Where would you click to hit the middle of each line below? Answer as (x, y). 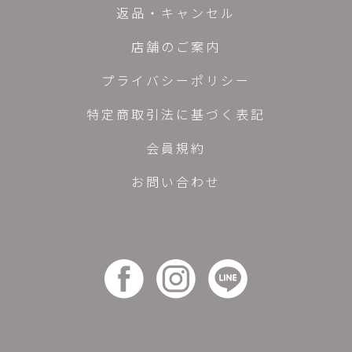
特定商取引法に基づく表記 (176, 114)
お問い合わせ (176, 182)
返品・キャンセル (176, 13)
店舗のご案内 (176, 47)
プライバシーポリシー (176, 81)
